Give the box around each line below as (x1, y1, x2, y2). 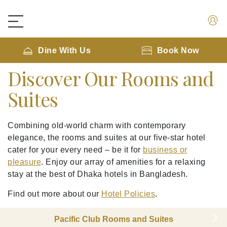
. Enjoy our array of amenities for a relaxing (41, 158, 206, 166)
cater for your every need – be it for (8, 145, 143, 154)
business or (143, 145, 187, 154)
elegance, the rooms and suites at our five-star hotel (8, 133, 206, 142)
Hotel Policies (101, 190, 155, 198)
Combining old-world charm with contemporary (8, 121, 186, 130)
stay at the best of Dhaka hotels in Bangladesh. (8, 170, 188, 178)
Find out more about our (8, 190, 101, 198)
